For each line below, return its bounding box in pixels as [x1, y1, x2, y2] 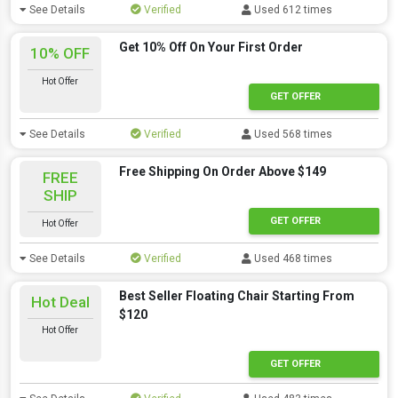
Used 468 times [251, 252, 333, 265]
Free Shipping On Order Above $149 [118, 164, 326, 179]
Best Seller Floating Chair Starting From [118, 289, 354, 303]
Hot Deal [30, 293, 90, 311]
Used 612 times [251, 4, 333, 16]
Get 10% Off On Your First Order [118, 40, 303, 54]
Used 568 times [251, 128, 333, 140]
